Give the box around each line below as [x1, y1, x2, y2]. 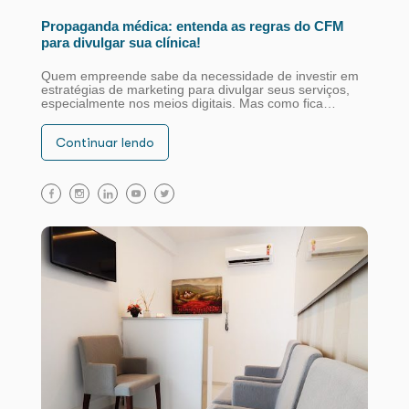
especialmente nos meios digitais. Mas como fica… [40, 95, 336, 110]
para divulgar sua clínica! [40, 34, 201, 50]
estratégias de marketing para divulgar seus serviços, [40, 81, 350, 97]
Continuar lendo [55, 134, 154, 150]
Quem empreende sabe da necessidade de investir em [40, 68, 359, 83]
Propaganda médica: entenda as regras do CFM [40, 17, 344, 34]
